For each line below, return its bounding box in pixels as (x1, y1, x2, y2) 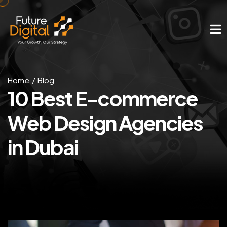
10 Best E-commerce (8, 85, 198, 111)
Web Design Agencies (8, 109, 203, 135)
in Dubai (8, 134, 78, 160)
